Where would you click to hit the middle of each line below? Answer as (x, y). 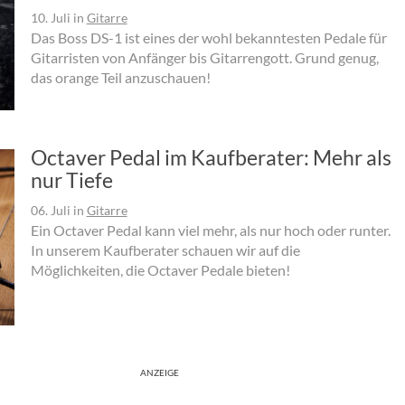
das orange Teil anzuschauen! (120, 78)
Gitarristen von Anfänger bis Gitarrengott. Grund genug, (204, 58)
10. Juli (50, 18)
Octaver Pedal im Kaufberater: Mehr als (211, 157)
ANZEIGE (160, 372)
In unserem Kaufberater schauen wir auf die (165, 250)
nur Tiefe (71, 179)
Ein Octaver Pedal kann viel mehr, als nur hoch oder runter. (210, 230)
